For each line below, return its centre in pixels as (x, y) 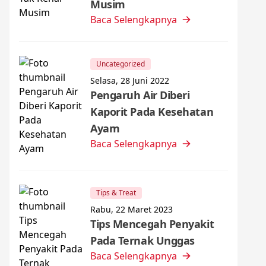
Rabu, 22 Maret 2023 (132, 209)
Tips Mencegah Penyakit (152, 224)
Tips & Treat (116, 193)
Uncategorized (121, 64)
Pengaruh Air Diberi (140, 95)
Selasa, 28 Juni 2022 (130, 80)
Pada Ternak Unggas (142, 240)
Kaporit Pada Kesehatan (152, 112)
